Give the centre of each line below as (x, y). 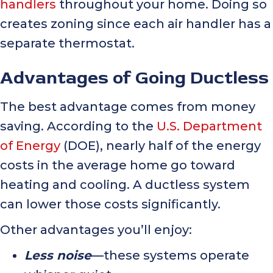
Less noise (58, 256)
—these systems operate (170, 256)
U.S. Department (209, 126)
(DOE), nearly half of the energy (161, 146)
